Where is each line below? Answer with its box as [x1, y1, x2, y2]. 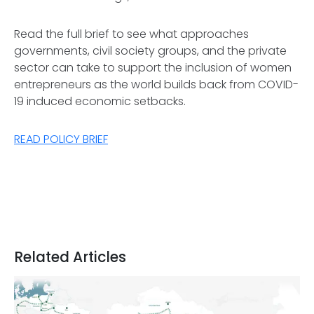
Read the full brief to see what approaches [14, 26, 249, 42]
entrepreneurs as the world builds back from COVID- [14, 76, 299, 93]
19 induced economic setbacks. [14, 93, 186, 109]
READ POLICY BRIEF [14, 131, 108, 147]
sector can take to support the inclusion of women [14, 60, 292, 76]
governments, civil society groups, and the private [14, 43, 287, 59]
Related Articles [14, 247, 126, 267]
